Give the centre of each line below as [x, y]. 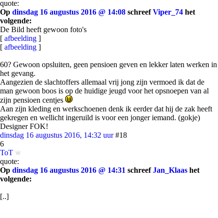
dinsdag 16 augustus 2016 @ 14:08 [69, 12]
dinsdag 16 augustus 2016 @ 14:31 [69, 170]
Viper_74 [168, 12]
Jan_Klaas [170, 170]
